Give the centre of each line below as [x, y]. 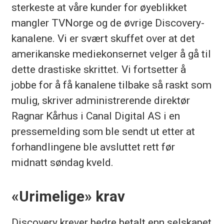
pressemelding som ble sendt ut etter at [103, 131]
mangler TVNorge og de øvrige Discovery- [108, 23]
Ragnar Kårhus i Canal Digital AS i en [95, 116]
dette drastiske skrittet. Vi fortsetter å [98, 69]
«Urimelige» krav [68, 196]
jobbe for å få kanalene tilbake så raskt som [111, 85]
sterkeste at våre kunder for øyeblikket [99, 7]
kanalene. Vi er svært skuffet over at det [103, 38]
